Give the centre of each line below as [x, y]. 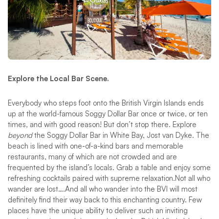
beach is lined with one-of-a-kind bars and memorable [95, 146]
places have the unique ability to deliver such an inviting [98, 211]
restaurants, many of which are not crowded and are [92, 157]
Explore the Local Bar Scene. [58, 79]
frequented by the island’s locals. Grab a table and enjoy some [109, 168]
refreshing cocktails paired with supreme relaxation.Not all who [109, 178]
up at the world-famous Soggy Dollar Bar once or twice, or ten [108, 114]
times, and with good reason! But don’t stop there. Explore [102, 125]
